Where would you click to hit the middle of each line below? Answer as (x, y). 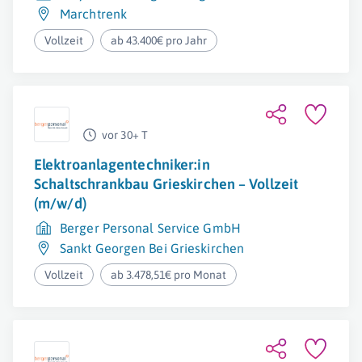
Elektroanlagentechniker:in (122, 164)
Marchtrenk (93, 14)
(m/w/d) (60, 203)
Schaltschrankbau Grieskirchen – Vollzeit (166, 184)
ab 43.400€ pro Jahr (159, 40)
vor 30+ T (125, 135)
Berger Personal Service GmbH (150, 228)
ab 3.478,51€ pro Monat (169, 275)
